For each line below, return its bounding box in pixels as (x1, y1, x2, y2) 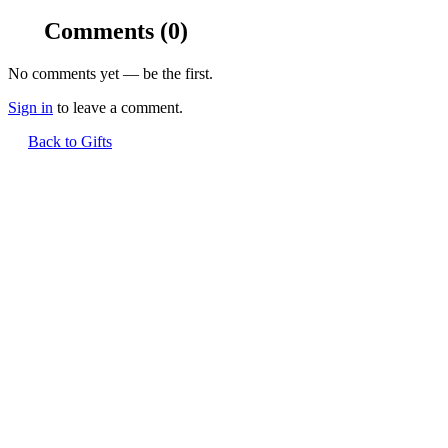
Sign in (8, 98, 53, 116)
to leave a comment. (53, 98, 183, 116)
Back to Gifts (28, 132, 112, 150)
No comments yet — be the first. (8, 64, 213, 82)
